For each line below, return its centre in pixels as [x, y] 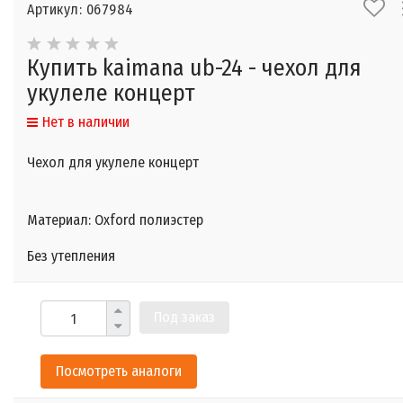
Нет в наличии [86, 122]
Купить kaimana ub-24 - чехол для [194, 68]
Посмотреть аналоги [119, 372]
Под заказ [184, 317]
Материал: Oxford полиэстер [115, 220]
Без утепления [71, 256]
